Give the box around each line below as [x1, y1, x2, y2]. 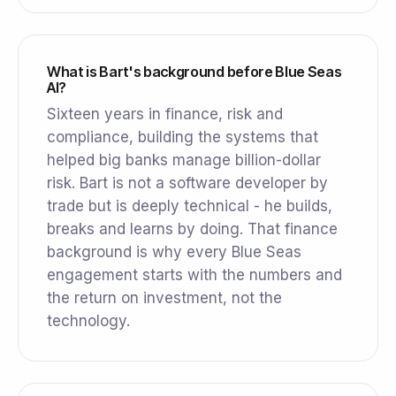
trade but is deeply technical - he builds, [47, 197, 332, 216]
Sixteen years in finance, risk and [47, 105, 283, 124]
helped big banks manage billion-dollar [47, 151, 321, 170]
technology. [47, 312, 130, 331]
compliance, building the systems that [47, 128, 318, 147]
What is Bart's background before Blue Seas [47, 63, 342, 81]
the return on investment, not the [47, 289, 282, 308]
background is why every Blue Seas [47, 243, 301, 262]
